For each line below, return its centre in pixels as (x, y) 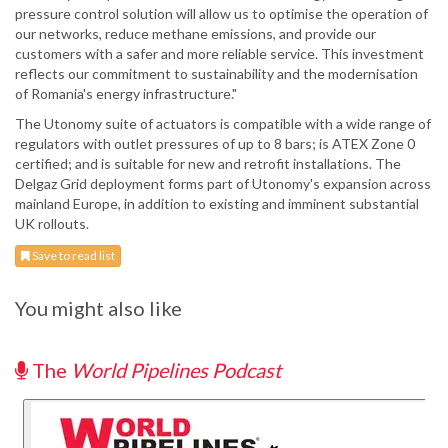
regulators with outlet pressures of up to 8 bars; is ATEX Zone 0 (215, 144)
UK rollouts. (52, 224)
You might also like (98, 308)
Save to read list (72, 256)
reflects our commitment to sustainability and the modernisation (216, 74)
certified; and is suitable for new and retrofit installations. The (208, 164)
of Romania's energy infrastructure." (126, 94)
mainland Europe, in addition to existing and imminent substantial (217, 204)
